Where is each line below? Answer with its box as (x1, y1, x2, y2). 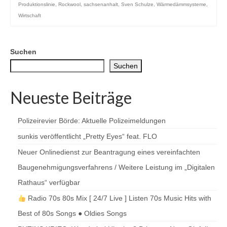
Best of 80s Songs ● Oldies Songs (18, 209, 127, 218)
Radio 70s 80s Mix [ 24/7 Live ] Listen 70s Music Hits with (25, 194, 211, 203)
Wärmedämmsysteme (157, 2, 206, 8)
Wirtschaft (18, 13, 41, 19)
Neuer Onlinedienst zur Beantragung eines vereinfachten (18, 148, 200, 157)
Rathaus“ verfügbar (18, 178, 80, 187)
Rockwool (58, 2, 81, 8)
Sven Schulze (121, 2, 154, 8)
